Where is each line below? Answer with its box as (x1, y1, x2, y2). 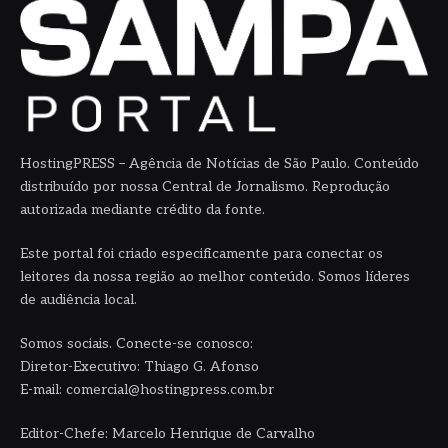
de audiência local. (20, 290, 137, 308)
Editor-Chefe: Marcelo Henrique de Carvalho (20, 424, 315, 442)
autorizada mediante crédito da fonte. (20, 200, 265, 218)
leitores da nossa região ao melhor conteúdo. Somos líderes (20, 267, 410, 285)
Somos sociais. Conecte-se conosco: (20, 334, 253, 352)
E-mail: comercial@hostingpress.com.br (20, 380, 274, 398)
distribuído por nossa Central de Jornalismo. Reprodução (20, 177, 390, 195)
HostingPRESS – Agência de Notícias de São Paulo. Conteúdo (20, 154, 419, 172)
